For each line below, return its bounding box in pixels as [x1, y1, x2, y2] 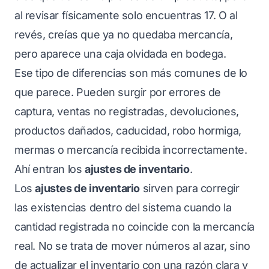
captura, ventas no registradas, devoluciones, [14, 105, 240, 118]
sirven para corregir [140, 182, 240, 195]
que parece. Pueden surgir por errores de [14, 86, 222, 98]
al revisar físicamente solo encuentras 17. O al [14, 9, 238, 22]
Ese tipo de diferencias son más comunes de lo [14, 67, 248, 79]
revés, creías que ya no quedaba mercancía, [14, 28, 233, 41]
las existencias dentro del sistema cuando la [14, 201, 232, 214]
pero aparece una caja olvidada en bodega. [14, 47, 226, 60]
